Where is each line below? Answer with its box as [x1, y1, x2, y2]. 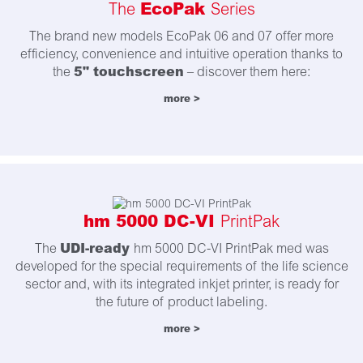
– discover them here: [184, 64, 310, 80]
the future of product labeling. [96, 294, 267, 310]
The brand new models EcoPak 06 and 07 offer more [29, 28, 334, 45]
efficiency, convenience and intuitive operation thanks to [20, 46, 343, 62]
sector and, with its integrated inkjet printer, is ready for [24, 276, 339, 293]
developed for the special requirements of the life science [15, 258, 348, 275]
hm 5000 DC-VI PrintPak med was [133, 241, 329, 257]
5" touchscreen [74, 63, 184, 80]
